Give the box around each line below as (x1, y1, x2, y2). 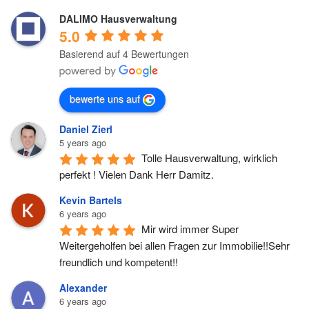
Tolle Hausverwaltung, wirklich (141, 150, 277, 165)
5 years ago (59, 135, 106, 149)
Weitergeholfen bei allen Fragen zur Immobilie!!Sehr (59, 237, 290, 252)
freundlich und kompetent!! (59, 254, 178, 269)
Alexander (59, 280, 107, 295)
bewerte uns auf (70, 91, 140, 106)
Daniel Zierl (59, 121, 112, 136)
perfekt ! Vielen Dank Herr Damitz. (59, 166, 214, 181)
